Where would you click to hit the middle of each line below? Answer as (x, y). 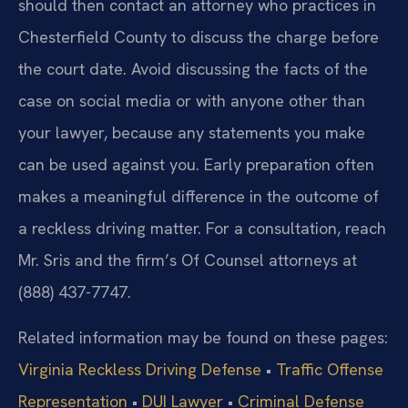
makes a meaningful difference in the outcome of (199, 197)
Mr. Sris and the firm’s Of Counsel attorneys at (188, 260)
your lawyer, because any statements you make (192, 133)
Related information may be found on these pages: (203, 337)
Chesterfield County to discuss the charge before (199, 37)
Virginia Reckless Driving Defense (140, 369)
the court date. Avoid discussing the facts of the (193, 69)
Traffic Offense (330, 369)
